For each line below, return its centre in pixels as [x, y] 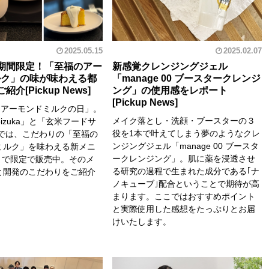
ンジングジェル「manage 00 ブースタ [185, 146]
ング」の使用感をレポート [170, 90]
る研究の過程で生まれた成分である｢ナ [186, 171]
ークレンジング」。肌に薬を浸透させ [183, 158]
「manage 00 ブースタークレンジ [186, 78]
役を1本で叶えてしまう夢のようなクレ [186, 133]
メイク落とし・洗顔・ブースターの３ [183, 120]
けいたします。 [141, 221]
